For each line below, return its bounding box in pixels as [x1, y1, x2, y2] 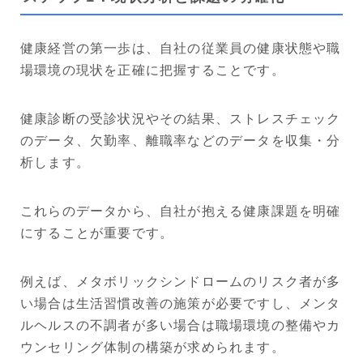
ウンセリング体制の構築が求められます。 [20, 340, 285, 354]
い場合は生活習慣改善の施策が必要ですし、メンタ [20, 297, 341, 310]
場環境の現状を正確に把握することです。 [20, 63, 285, 77]
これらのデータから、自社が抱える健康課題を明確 [20, 204, 341, 218]
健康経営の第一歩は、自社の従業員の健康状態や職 [20, 41, 341, 55]
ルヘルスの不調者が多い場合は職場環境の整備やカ [20, 318, 341, 332]
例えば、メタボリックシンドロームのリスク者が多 [20, 275, 341, 288]
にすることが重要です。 [20, 226, 174, 240]
